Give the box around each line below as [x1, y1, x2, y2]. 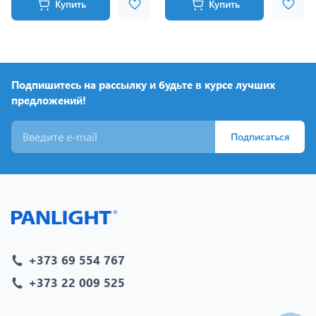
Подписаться [231, 129, 289, 143]
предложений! [11, 92, 86, 107]
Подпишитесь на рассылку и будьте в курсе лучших [11, 77, 275, 92]
